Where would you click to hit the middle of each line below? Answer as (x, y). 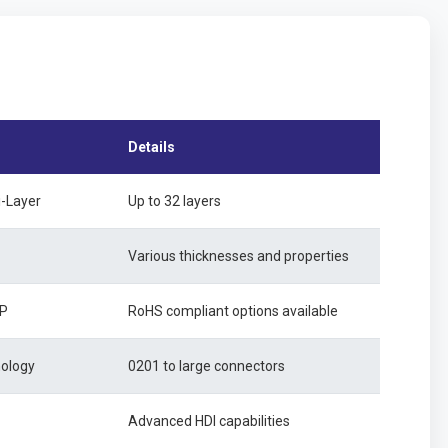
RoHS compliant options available (233, 311)
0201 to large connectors (206, 366)
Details (151, 147)
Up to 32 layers (174, 201)
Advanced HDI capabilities (209, 421)
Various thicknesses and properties (238, 256)
